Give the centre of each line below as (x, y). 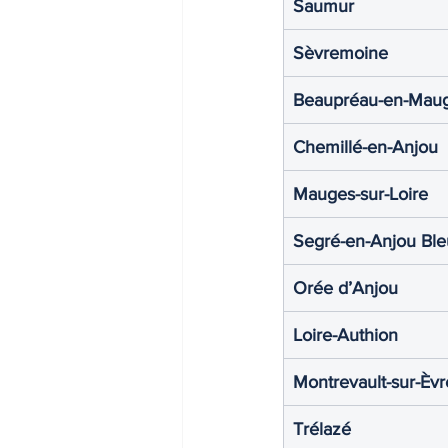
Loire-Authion (345, 334)
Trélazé (322, 428)
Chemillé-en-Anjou (365, 146)
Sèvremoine (340, 52)
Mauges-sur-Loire (360, 193)
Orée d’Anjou (345, 287)
